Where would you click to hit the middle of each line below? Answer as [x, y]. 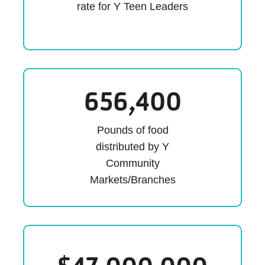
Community [132, 164]
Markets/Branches [132, 180]
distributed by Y [132, 147]
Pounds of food [132, 130]
